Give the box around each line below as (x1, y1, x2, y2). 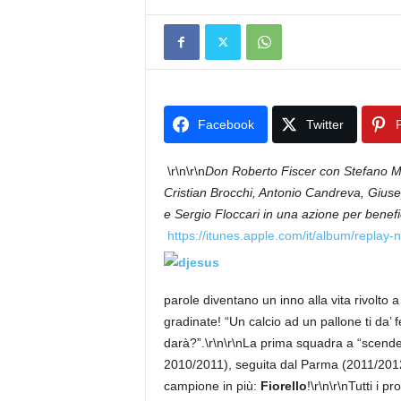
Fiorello (260, 379, 307, 393)
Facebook (197, 117, 254, 132)
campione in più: (163, 379, 260, 393)
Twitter (305, 117, 344, 132)
